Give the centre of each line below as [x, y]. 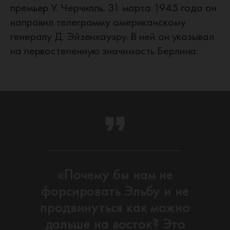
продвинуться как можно [115, 207]
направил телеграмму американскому [98, 22]
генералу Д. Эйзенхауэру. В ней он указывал [112, 36]
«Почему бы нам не [115, 174]
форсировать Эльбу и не [115, 191]
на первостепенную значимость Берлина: [104, 51]
